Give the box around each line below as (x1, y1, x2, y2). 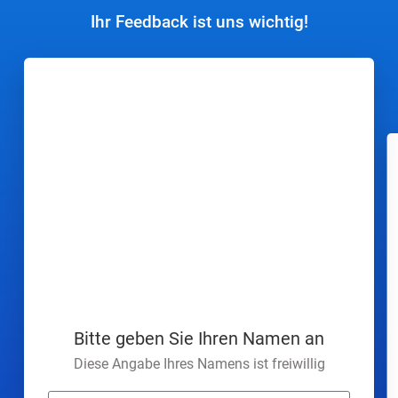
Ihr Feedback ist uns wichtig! (90, 11, 308, 32)
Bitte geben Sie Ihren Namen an (74, 328, 324, 349)
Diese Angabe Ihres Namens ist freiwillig (73, 355, 325, 372)
